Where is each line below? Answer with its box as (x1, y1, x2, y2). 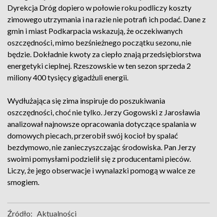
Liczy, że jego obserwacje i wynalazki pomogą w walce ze (7, 166, 195, 175)
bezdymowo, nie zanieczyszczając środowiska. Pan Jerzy (7, 142, 196, 152)
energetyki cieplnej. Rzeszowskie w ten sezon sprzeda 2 (7, 61, 191, 70)
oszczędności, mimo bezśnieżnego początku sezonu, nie (7, 38, 191, 47)
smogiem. (7, 177, 39, 186)
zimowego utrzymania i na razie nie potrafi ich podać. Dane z (7, 15, 206, 24)
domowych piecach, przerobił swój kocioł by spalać (7, 131, 178, 140)
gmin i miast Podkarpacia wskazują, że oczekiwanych (7, 26, 183, 35)
